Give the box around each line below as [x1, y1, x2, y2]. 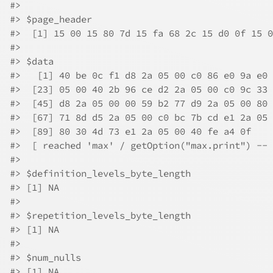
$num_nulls [21, 252, 81, 263]
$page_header [21, 13, 92, 25]
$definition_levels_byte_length [21, 168, 191, 179]
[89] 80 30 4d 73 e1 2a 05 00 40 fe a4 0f [21, 126, 251, 137]
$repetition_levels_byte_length [21, 210, 191, 221]
